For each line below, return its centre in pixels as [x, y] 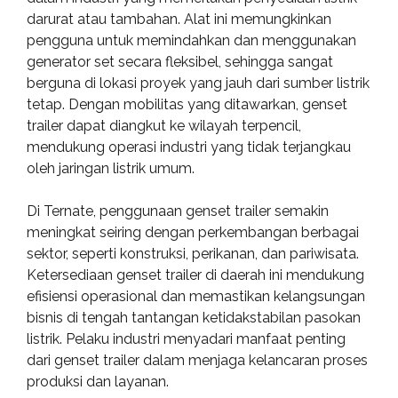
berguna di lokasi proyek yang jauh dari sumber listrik [198, 83]
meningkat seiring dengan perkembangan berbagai [193, 232]
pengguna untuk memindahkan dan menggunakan [191, 40]
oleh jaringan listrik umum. [111, 168]
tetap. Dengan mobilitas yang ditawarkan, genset [187, 104]
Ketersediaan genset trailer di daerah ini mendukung [195, 275]
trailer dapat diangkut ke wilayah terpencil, [164, 126]
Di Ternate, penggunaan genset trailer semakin [178, 211]
